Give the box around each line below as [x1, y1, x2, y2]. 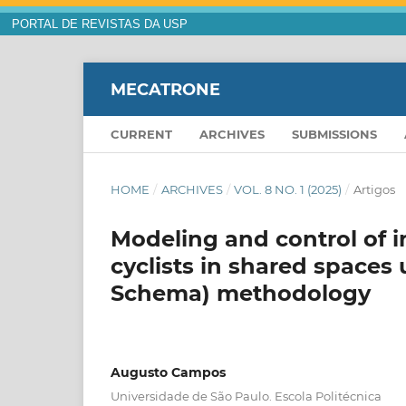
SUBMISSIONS [292, 127, 377, 142]
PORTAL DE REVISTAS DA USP [11, 18, 188, 31]
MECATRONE [111, 79, 220, 100]
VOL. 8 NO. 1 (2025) [234, 182, 343, 198]
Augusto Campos [111, 364, 226, 382]
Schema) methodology [111, 280, 371, 307]
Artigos [353, 182, 395, 198]
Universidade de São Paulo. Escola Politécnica [111, 389, 382, 404]
